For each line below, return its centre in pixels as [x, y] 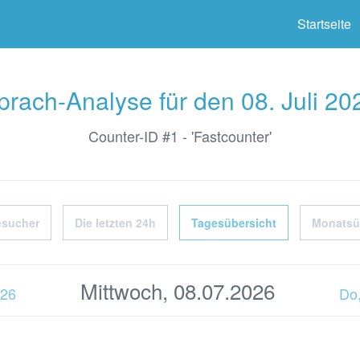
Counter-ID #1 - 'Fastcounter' [180, 136]
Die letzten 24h [115, 223]
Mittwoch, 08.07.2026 [178, 290]
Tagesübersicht [234, 223]
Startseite [324, 24]
